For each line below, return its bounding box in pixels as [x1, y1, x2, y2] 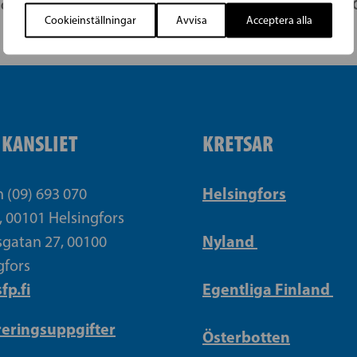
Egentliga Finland [202, 278, 333, 299]
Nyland [202, 230, 257, 251]
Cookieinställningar [44, 13, 136, 26]
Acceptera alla [246, 13, 313, 26]
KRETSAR [202, 129, 273, 157]
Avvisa [175, 13, 207, 26]
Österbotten [202, 326, 290, 347]
